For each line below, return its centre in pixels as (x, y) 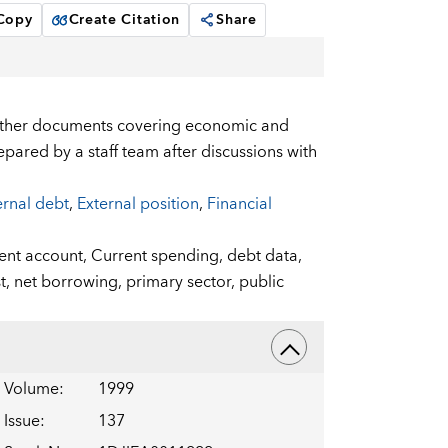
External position (137, 204)
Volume (31, 389)
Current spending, (158, 256)
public (261, 282)
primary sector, (182, 282)
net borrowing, (69, 282)
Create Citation (124, 20)
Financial (239, 204)
